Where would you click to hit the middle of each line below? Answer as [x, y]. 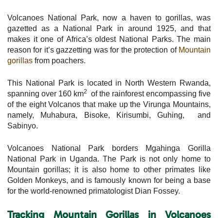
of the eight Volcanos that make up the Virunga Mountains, [109, 104]
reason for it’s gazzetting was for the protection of [93, 50]
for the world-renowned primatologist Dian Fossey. [94, 191]
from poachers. [59, 60]
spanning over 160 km [46, 93]
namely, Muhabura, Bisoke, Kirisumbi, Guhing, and [109, 115]
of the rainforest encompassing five [150, 93]
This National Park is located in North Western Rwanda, [109, 83]
